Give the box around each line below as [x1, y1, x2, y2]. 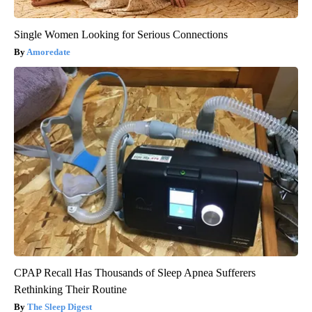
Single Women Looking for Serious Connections [14, 29, 228, 41]
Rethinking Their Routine [14, 283, 127, 296]
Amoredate [26, 47, 70, 58]
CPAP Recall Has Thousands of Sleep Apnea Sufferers [14, 267, 256, 279]
